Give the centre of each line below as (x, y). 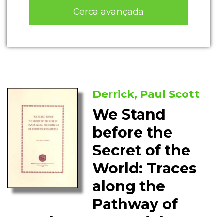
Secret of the (142, 151)
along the (129, 186)
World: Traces (145, 169)
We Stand (129, 115)
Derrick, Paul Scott (146, 94)
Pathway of (135, 204)
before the (133, 133)
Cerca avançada (108, 11)
